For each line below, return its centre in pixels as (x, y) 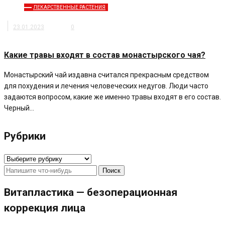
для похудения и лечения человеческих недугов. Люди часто (106, 86)
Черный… (19, 108)
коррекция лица (45, 208)
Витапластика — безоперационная (91, 193)
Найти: (14, 170)
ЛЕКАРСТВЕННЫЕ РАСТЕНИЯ (69, 8)
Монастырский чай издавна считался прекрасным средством (106, 75)
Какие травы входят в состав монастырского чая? (105, 55)
